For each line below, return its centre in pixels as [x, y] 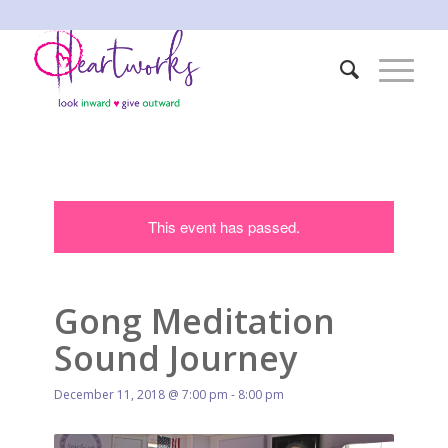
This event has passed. [223, 226]
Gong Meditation [194, 321]
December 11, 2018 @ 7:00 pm [140, 394]
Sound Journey [175, 358]
